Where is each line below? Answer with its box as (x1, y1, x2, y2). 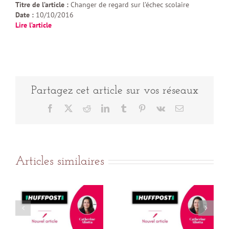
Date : (15, 10, 36, 19)
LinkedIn (108, 103, 139, 112)
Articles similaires (15, 155, 104, 168)
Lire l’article (15, 20, 52, 30)
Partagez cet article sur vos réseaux (31, 84, 198, 97)
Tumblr (127, 103, 151, 112)
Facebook (53, 103, 85, 112)
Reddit (90, 103, 112, 112)
